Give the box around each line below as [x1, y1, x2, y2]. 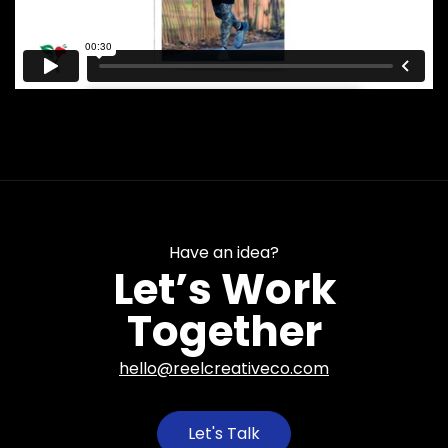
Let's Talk [188, 422, 260, 446]
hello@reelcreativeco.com [119, 357, 329, 381]
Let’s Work [112, 260, 336, 320]
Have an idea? [169, 241, 279, 265]
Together [126, 302, 322, 362]
